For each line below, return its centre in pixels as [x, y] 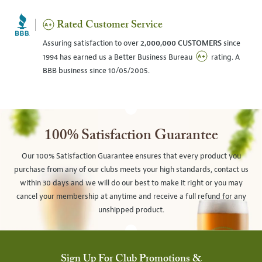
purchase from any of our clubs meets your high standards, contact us [131, 169]
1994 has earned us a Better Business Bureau [118, 57]
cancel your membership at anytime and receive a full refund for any [131, 196]
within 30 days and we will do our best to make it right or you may [131, 183]
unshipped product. [131, 210]
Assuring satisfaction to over [92, 43]
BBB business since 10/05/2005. [96, 70]
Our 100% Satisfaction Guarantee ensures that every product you [131, 156]
